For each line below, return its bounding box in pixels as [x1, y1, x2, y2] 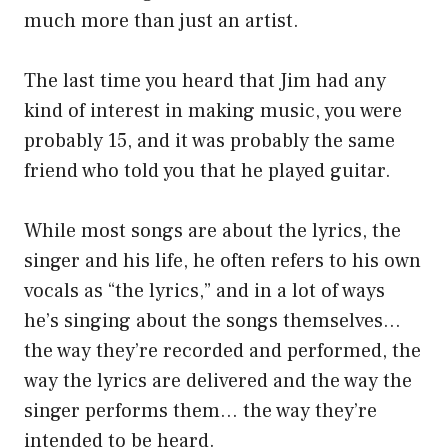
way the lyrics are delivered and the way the [24, 368, 412, 395]
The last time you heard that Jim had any [24, 68, 386, 95]
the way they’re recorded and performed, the [24, 338, 421, 365]
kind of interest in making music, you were [24, 98, 402, 125]
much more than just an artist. [24, 8, 299, 35]
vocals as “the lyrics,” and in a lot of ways [24, 278, 385, 305]
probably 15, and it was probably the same [24, 128, 395, 155]
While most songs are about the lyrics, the [24, 218, 401, 245]
